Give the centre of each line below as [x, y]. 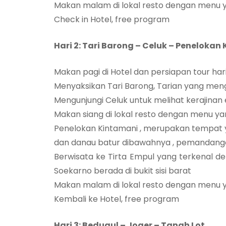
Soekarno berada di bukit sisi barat [123, 171]
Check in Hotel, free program [112, 19]
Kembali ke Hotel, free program [117, 199]
